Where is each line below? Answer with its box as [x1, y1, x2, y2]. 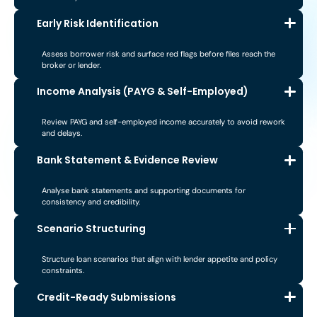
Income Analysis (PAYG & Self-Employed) [37, 84, 249, 99]
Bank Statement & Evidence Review [37, 153, 219, 168]
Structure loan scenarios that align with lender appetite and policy [42, 253, 278, 264]
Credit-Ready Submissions [37, 289, 177, 304]
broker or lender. [42, 59, 102, 70]
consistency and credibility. [42, 197, 141, 207]
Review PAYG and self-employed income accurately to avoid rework [42, 117, 286, 127]
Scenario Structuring [37, 221, 146, 236]
